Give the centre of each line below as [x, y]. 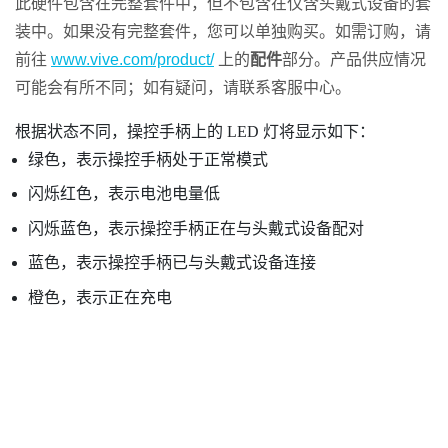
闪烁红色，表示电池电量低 [123, 194]
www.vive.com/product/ [132, 59]
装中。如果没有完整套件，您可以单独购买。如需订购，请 [223, 31]
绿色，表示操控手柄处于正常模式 [147, 159]
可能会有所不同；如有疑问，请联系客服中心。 [183, 87]
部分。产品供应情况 [354, 59]
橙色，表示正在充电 [99, 297]
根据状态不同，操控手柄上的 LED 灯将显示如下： [195, 131]
